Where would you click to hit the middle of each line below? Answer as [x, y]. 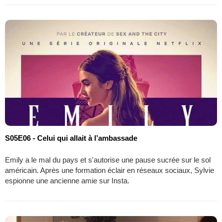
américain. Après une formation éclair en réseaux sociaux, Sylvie [110, 170]
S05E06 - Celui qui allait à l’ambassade [71, 138]
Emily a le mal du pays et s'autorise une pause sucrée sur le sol [108, 160]
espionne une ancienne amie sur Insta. [67, 180]
